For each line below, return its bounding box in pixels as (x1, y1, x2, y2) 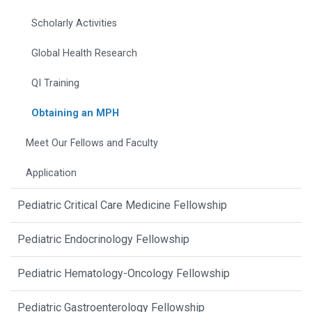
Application (26, 167, 77, 180)
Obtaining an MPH (31, 107, 119, 120)
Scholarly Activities (31, 17, 117, 30)
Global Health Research (31, 47, 137, 60)
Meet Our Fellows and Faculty (26, 137, 158, 150)
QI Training (31, 77, 79, 90)
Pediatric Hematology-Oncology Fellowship (17, 267, 230, 281)
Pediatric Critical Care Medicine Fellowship (17, 198, 227, 212)
